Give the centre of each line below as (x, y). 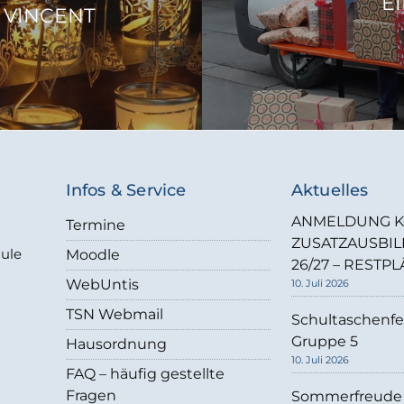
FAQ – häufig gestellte (145, 374)
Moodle (92, 255)
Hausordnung (116, 344)
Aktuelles (330, 190)
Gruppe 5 (324, 341)
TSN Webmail (114, 314)
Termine (95, 225)
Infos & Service (126, 190)
